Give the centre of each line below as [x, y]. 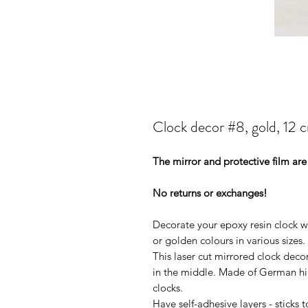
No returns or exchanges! [210, 193]
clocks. [168, 288]
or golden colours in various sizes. [229, 240]
